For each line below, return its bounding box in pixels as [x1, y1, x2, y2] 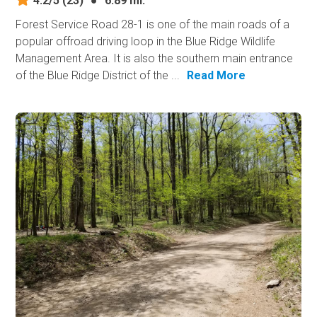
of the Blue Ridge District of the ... [16, 68, 180, 82]
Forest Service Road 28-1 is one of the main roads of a [16, 17, 290, 31]
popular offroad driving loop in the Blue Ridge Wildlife [16, 34, 276, 48]
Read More [187, 68, 246, 82]
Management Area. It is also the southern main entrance [16, 51, 294, 65]
